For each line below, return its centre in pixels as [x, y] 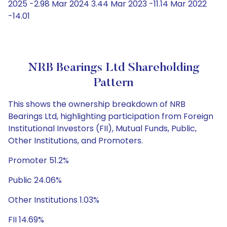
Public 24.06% [35, 180]
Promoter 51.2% [39, 160]
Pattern [113, 83]
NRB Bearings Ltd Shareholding [113, 68]
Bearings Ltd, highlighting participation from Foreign [111, 116]
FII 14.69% [26, 220]
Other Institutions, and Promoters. [75, 141]
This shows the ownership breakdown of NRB [97, 104]
